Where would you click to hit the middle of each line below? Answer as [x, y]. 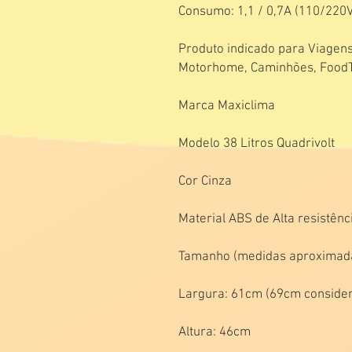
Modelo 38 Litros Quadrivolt [257, 144]
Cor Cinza [205, 181]
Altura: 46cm [214, 332]
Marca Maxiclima [227, 106]
